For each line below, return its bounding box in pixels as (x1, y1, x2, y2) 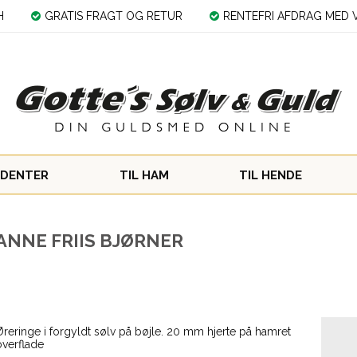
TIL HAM (119, 168, 169, 182)
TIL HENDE (239, 168, 303, 182)
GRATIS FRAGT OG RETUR (45, 10, 183, 22)
